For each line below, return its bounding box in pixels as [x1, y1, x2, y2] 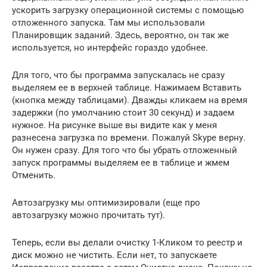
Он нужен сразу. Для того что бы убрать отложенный [12, 144, 237, 156]
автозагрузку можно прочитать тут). [12, 209, 165, 221]
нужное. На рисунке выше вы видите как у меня [12, 119, 217, 131]
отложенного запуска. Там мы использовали [12, 17, 205, 28]
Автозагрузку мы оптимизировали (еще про [12, 197, 200, 208]
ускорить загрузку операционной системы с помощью [12, 4, 244, 15]
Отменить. [12, 169, 55, 181]
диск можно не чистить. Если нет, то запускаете [12, 249, 217, 260]
